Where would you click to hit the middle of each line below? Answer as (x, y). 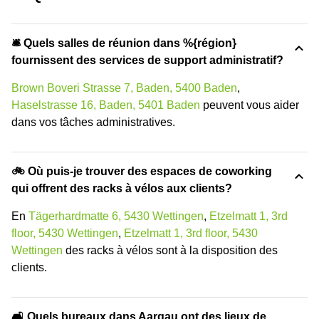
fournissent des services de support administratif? (147, 61)
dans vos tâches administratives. (93, 122)
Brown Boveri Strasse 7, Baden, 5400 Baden (124, 88)
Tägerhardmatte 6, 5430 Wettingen (116, 216)
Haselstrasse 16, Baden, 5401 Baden (106, 105)
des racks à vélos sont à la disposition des (170, 251)
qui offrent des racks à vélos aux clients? (122, 189)
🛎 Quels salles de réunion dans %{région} (124, 43)
